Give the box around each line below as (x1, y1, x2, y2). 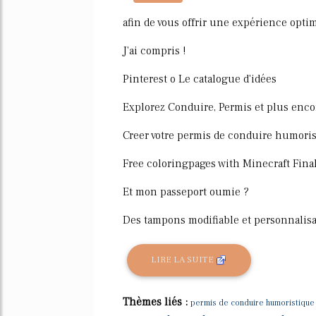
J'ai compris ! (123, 43, 186, 58)
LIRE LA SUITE (151, 254, 217, 266)
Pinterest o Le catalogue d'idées (123, 71, 276, 86)
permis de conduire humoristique (190, 297, 315, 308)
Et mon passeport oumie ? (123, 184, 249, 199)
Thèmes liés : (123, 294, 190, 309)
